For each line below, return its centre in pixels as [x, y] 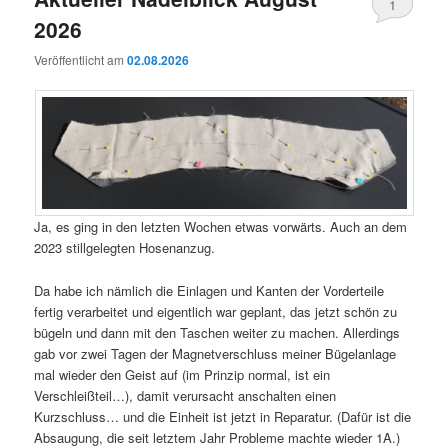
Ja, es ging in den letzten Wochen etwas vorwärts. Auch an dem [221, 227]
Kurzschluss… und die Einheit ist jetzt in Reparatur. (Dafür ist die [223, 416]
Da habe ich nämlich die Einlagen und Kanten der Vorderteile [209, 290]
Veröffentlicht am [81, 60]
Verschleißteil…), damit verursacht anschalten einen [185, 395]
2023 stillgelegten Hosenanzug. [125, 248]
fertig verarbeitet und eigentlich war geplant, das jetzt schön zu [216, 311]
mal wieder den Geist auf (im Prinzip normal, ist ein [182, 374]
